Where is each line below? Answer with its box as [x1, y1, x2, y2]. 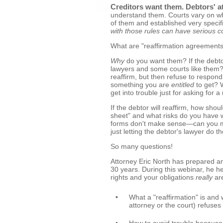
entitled [171, 81, 194, 89]
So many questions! [111, 142, 173, 150]
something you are [111, 81, 171, 89]
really [196, 173, 213, 181]
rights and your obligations [111, 173, 196, 181]
